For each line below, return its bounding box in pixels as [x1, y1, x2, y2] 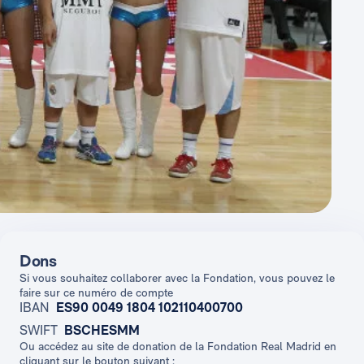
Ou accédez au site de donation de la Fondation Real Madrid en [19, 339, 336, 353]
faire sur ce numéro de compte [19, 285, 173, 299]
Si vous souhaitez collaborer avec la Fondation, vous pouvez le [19, 271, 335, 284]
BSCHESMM [64, 322, 140, 338]
